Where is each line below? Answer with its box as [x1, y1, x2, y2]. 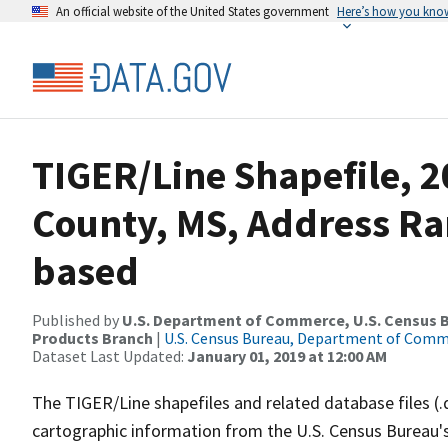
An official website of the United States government [56, 3, 329, 19]
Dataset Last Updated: [32, 346, 187, 366]
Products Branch [32, 328, 153, 348]
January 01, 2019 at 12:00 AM [187, 346, 387, 366]
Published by [32, 310, 122, 330]
